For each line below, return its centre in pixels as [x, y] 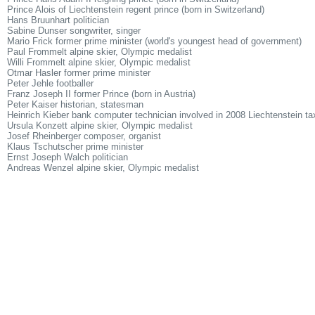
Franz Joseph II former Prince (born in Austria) [101, 94]
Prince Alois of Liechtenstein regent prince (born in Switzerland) [136, 9]
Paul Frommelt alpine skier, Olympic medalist [99, 52]
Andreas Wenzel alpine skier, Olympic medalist [103, 168]
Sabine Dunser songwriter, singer [74, 31]
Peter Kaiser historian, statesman [75, 104]
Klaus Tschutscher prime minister [75, 147]
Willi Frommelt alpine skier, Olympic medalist [99, 62]
